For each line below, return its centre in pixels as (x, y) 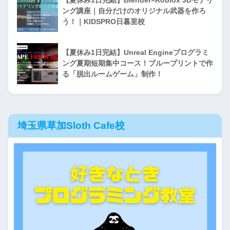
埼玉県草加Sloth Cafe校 (71, 126)
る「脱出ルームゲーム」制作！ (112, 74)
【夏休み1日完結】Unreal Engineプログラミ (136, 52)
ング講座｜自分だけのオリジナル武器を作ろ (134, 11)
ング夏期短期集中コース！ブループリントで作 (138, 63)
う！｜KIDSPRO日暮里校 (103, 21)
